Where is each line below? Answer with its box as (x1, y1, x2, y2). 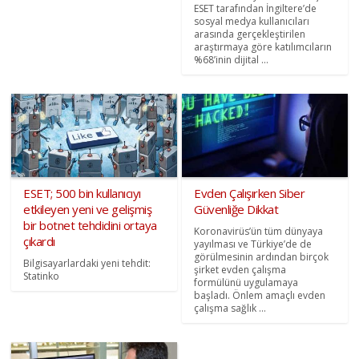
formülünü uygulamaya (194, 275, 298, 289)
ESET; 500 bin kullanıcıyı (23, 184, 141, 201)
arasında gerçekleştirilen (194, 27, 305, 42)
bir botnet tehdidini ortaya (23, 216, 157, 233)
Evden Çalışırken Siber (194, 184, 305, 201)
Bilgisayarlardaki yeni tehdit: (23, 256, 151, 270)
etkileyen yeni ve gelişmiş (23, 200, 152, 217)
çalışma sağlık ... (194, 301, 266, 315)
